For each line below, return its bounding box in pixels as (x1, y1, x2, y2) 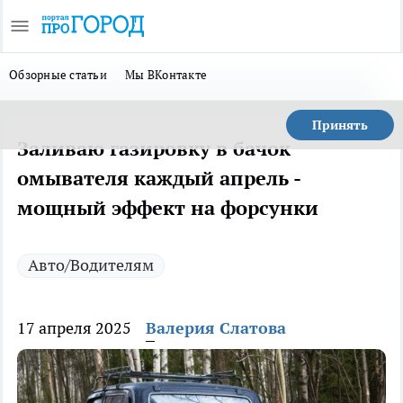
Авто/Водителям (28, 255, 154, 275)
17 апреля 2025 (17, 318, 131, 338)
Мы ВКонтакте (125, 67, 208, 83)
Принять (312, 117, 368, 133)
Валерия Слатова (146, 318, 286, 338)
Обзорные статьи (9, 67, 108, 83)
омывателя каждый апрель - (17, 166, 300, 191)
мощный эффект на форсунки (17, 195, 318, 220)
